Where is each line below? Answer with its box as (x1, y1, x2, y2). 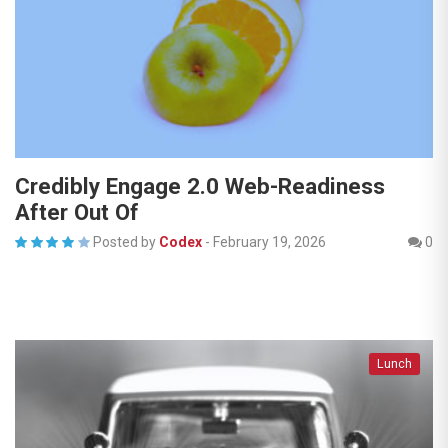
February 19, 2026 (212, 234, 326, 251)
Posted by (92, 234, 156, 251)
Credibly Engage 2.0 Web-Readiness (15, 173, 385, 200)
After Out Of (15, 199, 139, 226)
